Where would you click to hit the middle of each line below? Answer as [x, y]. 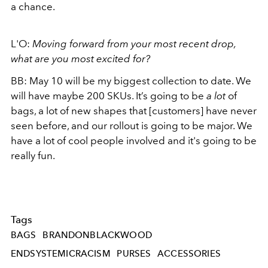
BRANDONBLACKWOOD [97, 235]
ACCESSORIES [189, 254]
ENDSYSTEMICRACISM [61, 254]
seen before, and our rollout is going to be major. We [132, 126]
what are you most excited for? [80, 59]
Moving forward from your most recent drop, [134, 44]
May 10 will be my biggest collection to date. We [140, 81]
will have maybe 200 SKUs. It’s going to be [107, 96]
